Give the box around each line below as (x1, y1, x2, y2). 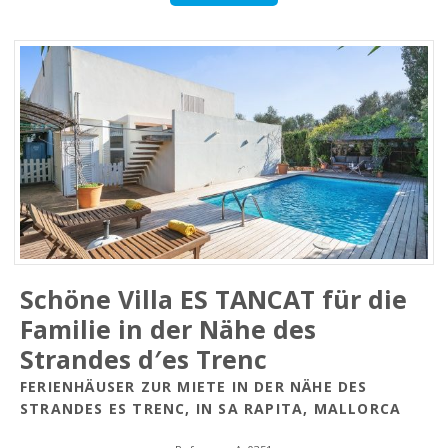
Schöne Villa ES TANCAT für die (20, 281, 407, 316)
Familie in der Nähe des (20, 311, 316, 346)
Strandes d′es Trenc (20, 341, 267, 376)
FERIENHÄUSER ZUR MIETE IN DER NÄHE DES (20, 376, 368, 396)
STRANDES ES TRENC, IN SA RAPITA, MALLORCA (20, 398, 402, 418)
